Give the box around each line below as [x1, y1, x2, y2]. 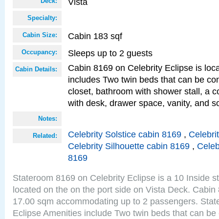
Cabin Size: [22, 31, 57, 39]
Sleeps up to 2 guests [68, 48, 153, 58]
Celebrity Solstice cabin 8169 [68, 129, 181, 139]
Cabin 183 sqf [68, 31, 122, 41]
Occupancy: [22, 48, 57, 56]
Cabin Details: [15, 66, 57, 73]
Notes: [38, 115, 57, 122]
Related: [33, 132, 57, 139]
